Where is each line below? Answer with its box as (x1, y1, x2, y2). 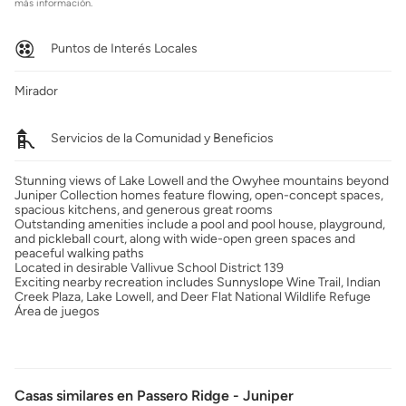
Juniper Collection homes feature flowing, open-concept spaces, (14, 188, 383, 203)
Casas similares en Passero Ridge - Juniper (14, 387, 294, 404)
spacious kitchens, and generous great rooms (14, 202, 273, 217)
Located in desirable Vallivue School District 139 (14, 260, 284, 275)
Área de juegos (14, 304, 100, 319)
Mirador (14, 83, 58, 99)
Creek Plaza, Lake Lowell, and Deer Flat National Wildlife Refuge (14, 289, 371, 304)
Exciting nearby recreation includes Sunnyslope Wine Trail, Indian (14, 275, 381, 290)
